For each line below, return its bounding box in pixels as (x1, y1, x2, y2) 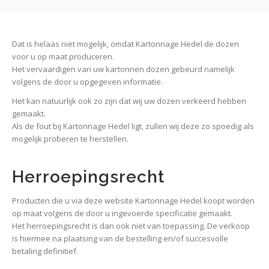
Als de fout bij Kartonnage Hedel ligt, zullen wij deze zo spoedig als (12, 121, 254, 132)
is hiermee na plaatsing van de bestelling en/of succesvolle (12, 233, 228, 244)
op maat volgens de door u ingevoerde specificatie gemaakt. (12, 208, 232, 219)
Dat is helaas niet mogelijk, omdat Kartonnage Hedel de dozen (12, 38, 239, 50)
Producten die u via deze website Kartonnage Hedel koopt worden (12, 195, 255, 207)
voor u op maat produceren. (12, 51, 114, 62)
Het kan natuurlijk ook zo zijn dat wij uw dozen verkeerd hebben (12, 95, 246, 107)
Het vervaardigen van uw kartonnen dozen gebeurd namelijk (12, 64, 235, 75)
